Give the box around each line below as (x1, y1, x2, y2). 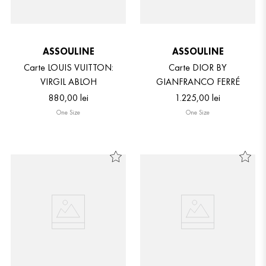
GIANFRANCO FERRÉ (156, 75, 240, 88)
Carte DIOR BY (169, 61, 227, 74)
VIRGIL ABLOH (40, 75, 97, 88)
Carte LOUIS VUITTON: (23, 61, 113, 74)
